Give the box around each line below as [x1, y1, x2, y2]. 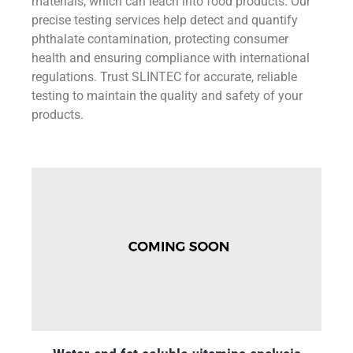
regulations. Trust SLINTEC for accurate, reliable [32, 69, 297, 85]
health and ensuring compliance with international [32, 50, 310, 66]
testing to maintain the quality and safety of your [32, 88, 303, 104]
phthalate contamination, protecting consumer [32, 32, 288, 47]
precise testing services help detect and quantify [32, 13, 298, 28]
